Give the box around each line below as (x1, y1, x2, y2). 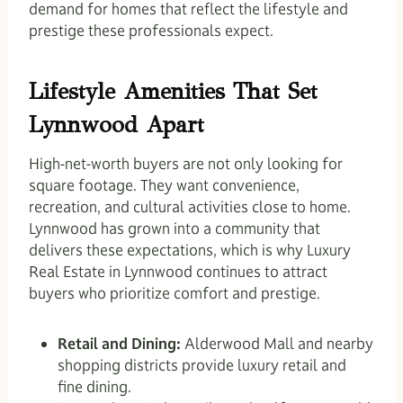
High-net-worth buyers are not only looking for (29, 153, 343, 174)
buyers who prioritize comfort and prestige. (29, 282, 320, 303)
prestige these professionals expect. (29, 20, 273, 40)
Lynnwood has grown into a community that (29, 218, 320, 238)
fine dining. (58, 376, 131, 397)
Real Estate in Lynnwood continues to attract (29, 261, 327, 282)
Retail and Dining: (58, 333, 181, 354)
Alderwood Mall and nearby (181, 333, 373, 354)
